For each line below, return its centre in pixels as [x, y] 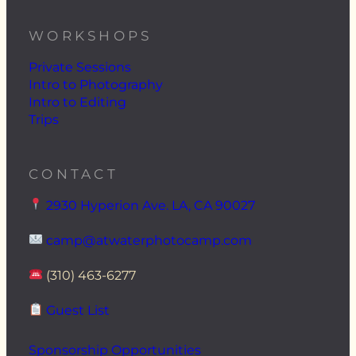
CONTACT [74, 174]
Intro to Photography [96, 84]
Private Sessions [80, 67]
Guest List [78, 310]
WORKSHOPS [91, 35]
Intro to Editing [77, 102]
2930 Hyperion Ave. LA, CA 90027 [151, 205]
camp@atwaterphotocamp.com [149, 240]
